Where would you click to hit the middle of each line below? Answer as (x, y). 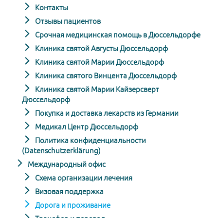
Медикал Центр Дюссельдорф (86, 127)
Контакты (51, 7)
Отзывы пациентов (67, 21)
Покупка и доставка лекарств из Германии (106, 113)
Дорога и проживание (72, 205)
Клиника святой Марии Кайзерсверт (96, 89)
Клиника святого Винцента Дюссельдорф (105, 75)
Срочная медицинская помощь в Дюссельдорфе (117, 35)
